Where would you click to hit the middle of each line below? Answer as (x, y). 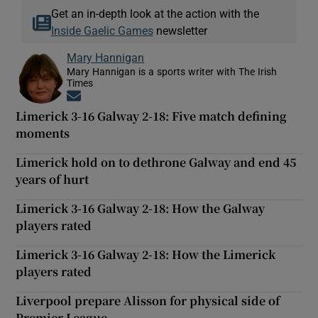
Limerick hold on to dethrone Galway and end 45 (156, 162)
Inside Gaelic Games (102, 30)
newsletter (180, 30)
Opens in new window (132, 97)
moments (43, 133)
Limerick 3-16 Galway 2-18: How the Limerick (146, 254)
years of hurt (53, 179)
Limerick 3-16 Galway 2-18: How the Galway (141, 208)
